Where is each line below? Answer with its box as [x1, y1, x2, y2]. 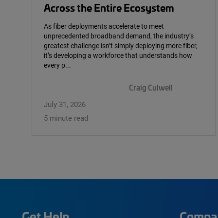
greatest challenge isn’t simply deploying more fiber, [44, 41, 198, 51]
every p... [44, 60, 71, 70]
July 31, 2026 [44, 99, 86, 109]
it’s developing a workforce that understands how [44, 51, 192, 60]
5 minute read [44, 112, 88, 123]
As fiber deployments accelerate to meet [44, 21, 164, 31]
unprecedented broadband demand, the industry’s [44, 31, 194, 41]
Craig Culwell [129, 82, 173, 93]
